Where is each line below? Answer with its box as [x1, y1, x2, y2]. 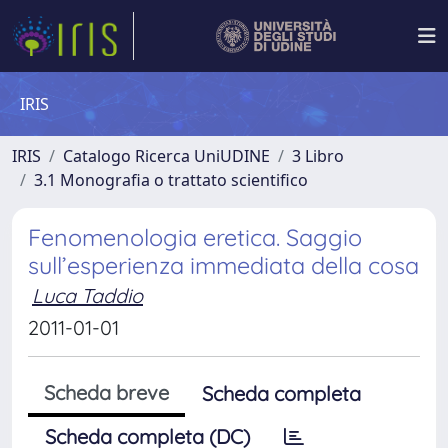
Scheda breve [44, 380, 169, 405]
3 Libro [292, 145, 344, 167]
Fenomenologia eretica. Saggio [28, 223, 362, 252]
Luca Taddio [32, 283, 143, 308]
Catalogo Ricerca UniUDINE [63, 145, 270, 167]
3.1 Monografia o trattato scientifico [34, 169, 308, 191]
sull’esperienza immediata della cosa [28, 251, 419, 280]
